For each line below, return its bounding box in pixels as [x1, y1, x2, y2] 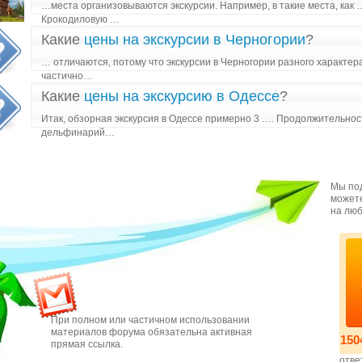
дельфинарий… [41, 127, 115, 138]
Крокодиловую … [41, 14, 120, 25]
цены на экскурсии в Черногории [84, 32, 305, 48]
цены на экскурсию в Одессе [84, 88, 280, 104]
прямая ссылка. [51, 339, 123, 350]
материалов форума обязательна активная [51, 326, 252, 338]
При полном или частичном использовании [51, 314, 250, 326]
